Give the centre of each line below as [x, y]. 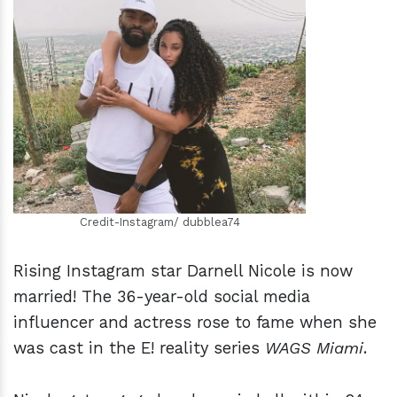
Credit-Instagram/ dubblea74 [160, 222]
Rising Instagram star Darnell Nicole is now [183, 271]
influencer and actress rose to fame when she [195, 323]
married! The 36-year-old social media [162, 297]
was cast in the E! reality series [139, 348]
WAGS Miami [314, 348]
